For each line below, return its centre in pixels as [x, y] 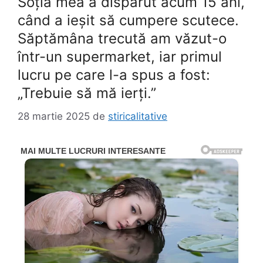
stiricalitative [138, 116]
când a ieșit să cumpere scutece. [128, 20]
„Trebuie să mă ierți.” [87, 93]
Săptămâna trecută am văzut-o [122, 38]
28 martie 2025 [54, 116]
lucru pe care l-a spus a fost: [114, 75]
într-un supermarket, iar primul [120, 57]
